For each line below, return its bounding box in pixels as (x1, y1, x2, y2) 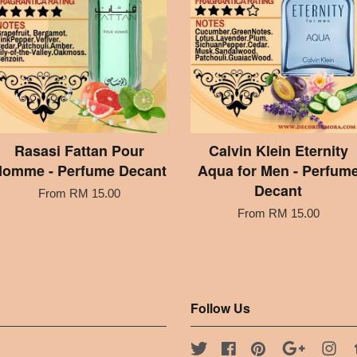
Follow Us (190, 298, 250, 317)
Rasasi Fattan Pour (14, 139, 144, 161)
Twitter (208, 341, 242, 355)
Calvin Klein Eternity (208, 139, 348, 161)
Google (308, 341, 346, 355)
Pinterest (267, 341, 313, 355)
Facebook (237, 341, 289, 355)
